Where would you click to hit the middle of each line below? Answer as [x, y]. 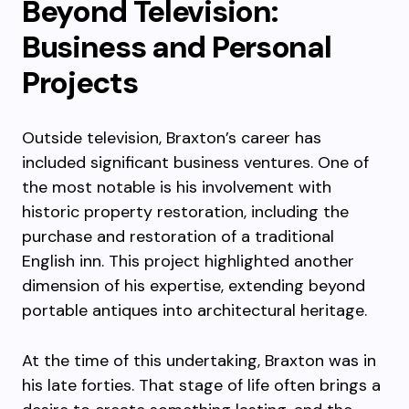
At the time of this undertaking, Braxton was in [199, 361]
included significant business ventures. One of [195, 163]
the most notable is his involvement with [177, 187]
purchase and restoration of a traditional [178, 236]
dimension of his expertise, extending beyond [194, 286]
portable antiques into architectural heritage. [194, 310]
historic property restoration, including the [185, 212]
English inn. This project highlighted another [188, 261]
